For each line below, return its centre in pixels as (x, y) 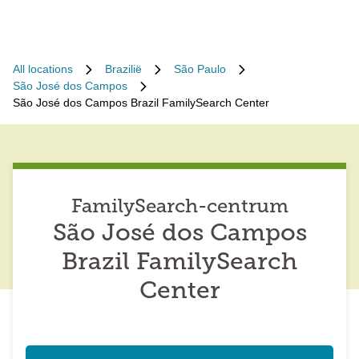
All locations (43, 69)
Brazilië (123, 69)
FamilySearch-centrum (179, 208)
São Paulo (200, 69)
